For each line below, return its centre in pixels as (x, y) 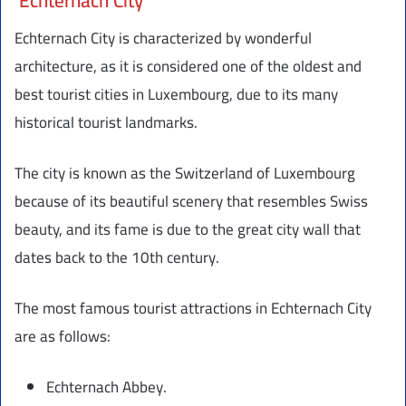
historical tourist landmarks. (106, 123)
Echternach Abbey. (106, 387)
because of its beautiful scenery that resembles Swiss (191, 202)
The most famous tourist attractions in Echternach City (193, 309)
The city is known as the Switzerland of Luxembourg (185, 174)
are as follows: (63, 337)
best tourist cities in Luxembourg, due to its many (176, 95)
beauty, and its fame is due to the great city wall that (188, 230)
